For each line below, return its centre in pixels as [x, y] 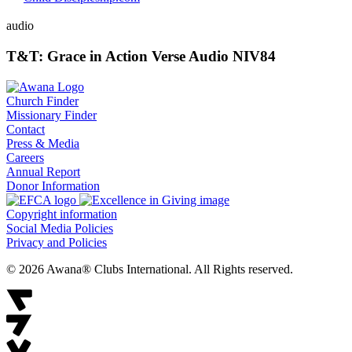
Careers [25, 157]
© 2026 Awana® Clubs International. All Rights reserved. [150, 269]
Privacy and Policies [57, 242]
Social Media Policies [60, 228]
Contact [26, 129]
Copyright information [62, 214]
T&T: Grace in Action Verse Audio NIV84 [141, 57]
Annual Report [43, 171]
